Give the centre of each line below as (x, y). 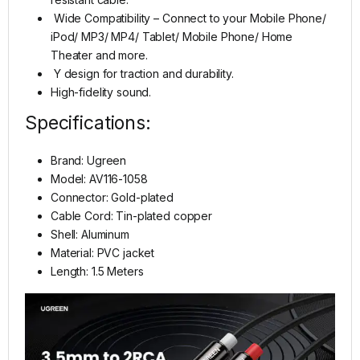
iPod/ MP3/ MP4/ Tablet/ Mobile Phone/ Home (172, 37)
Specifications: (88, 123)
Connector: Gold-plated (112, 198)
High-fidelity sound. (101, 92)
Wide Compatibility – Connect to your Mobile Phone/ (188, 18)
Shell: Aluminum (90, 235)
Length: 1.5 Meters (97, 272)
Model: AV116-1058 (99, 179)
